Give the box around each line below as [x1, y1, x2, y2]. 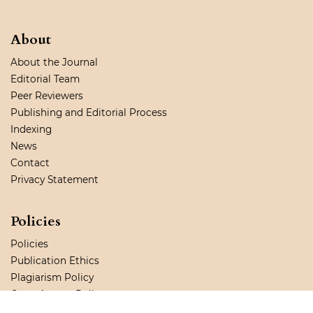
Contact [10, 157, 50, 169]
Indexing [10, 124, 52, 136]
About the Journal [10, 57, 98, 68]
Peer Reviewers [10, 90, 83, 102]
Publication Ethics [10, 255, 99, 267]
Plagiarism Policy [10, 272, 94, 284]
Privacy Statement [10, 174, 99, 186]
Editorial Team [10, 73, 80, 85]
